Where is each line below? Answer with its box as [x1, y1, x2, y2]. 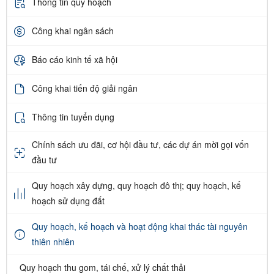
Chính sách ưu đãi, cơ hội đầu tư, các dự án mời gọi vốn [32, 138, 249, 150]
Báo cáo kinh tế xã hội [32, 53, 117, 66]
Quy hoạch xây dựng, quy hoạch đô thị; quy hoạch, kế [32, 179, 241, 191]
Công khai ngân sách [32, 24, 114, 37]
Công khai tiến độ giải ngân [32, 82, 138, 95]
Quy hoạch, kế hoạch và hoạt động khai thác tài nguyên [32, 220, 248, 232]
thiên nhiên [32, 235, 75, 248]
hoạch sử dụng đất [32, 194, 105, 207]
